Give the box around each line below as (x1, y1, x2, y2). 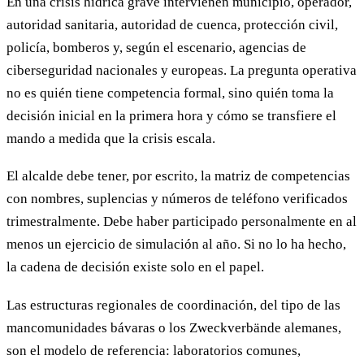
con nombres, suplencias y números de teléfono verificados (6, 191, 348, 207)
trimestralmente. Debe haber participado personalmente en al (6, 214, 357, 230)
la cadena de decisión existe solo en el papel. (6, 259, 264, 275)
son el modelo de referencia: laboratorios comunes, (6, 342, 301, 358)
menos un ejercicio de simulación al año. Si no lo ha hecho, (6, 236, 346, 253)
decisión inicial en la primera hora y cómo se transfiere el (6, 108, 336, 124)
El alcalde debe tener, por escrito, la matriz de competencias (6, 168, 350, 184)
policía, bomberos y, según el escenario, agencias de (6, 40, 306, 56)
